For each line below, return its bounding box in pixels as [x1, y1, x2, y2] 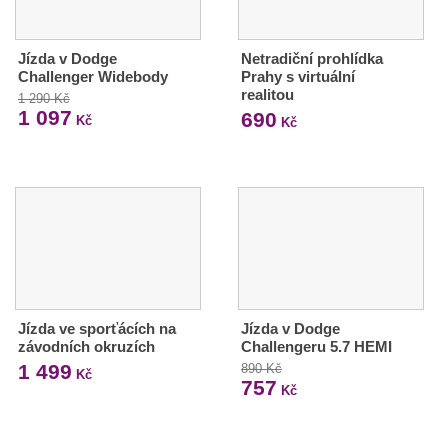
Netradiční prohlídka [240, 50, 383, 68]
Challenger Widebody [18, 68, 168, 86]
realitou [240, 86, 294, 104]
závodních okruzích [18, 338, 155, 355]
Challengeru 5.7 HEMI [240, 338, 392, 355]
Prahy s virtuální [240, 68, 355, 86]
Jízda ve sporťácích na [18, 320, 176, 337]
